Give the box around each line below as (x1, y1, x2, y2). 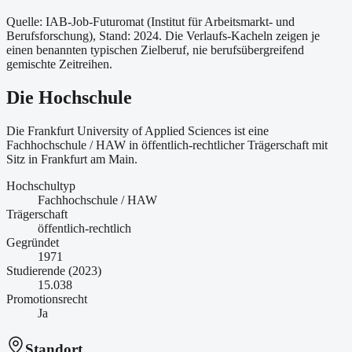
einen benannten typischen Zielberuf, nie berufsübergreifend (6, 42, 304, 57)
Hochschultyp (6, 178, 75, 192)
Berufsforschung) (6, 28, 93, 42)
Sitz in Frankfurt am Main (6, 152, 134, 166)
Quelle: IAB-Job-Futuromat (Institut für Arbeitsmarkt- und (6, 14, 295, 28)
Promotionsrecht (6, 291, 87, 306)
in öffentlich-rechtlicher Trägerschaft (126, 137, 309, 152)
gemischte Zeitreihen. (6, 57, 112, 71)
